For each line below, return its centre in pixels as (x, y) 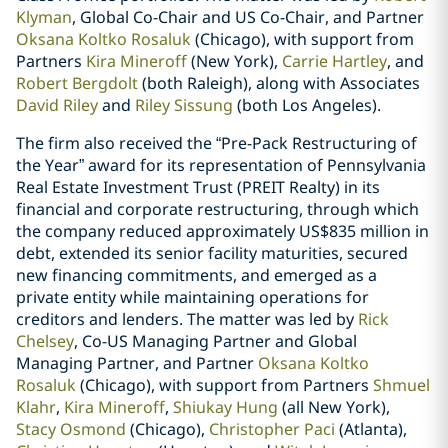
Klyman (44, 17)
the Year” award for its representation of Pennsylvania (221, 165)
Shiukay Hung (225, 407)
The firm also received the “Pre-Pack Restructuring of (216, 143)
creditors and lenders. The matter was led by (187, 319)
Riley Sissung (184, 105)
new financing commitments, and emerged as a (196, 275)
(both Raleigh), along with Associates (279, 83)
